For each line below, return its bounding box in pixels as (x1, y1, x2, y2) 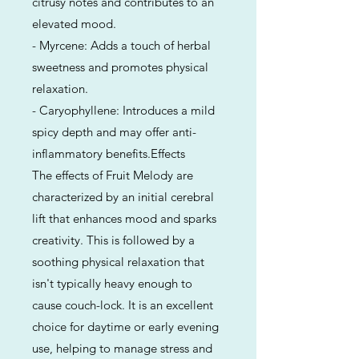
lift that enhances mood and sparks (32, 211, 216, 226)
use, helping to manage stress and (32, 341, 212, 356)
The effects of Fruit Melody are (32, 167, 193, 183)
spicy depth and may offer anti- (32, 124, 196, 139)
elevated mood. (32, 16, 116, 31)
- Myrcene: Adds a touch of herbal (32, 38, 211, 53)
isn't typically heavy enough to (32, 276, 192, 291)
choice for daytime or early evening (32, 319, 219, 334)
